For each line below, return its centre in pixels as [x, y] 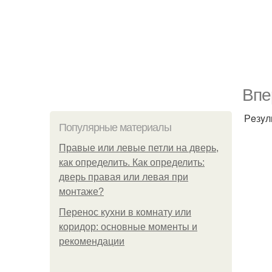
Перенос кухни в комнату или [125, 212]
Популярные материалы [115, 127]
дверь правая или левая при [124, 177]
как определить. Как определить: [132, 162]
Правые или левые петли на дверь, [139, 148]
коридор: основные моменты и [128, 227]
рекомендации [92, 241]
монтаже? [81, 192]
